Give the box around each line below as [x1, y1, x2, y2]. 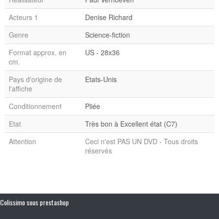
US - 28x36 [85, 47, 120, 57]
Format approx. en [9, 47, 66, 57]
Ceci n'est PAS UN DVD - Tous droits [85, 136, 198, 146]
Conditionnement [9, 101, 62, 111]
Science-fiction [85, 29, 130, 40]
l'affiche [9, 83, 32, 93]
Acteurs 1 [9, 12, 38, 22]
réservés [85, 145, 112, 155]
